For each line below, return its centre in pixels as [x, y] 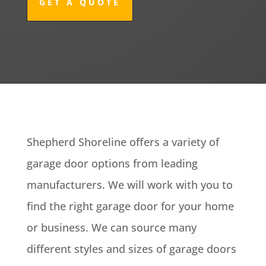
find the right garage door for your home [130, 206]
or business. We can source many [111, 227]
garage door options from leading [112, 163]
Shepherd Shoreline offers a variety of [123, 142]
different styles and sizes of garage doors [131, 248]
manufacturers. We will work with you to [129, 184]
